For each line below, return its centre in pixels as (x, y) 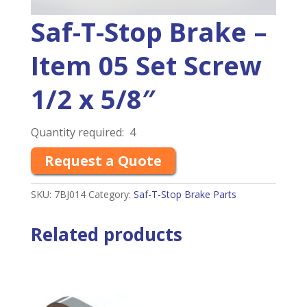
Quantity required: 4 (83, 132)
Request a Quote (103, 160)
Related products (106, 234)
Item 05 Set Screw (146, 65)
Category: (111, 194)
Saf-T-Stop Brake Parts (185, 194)
